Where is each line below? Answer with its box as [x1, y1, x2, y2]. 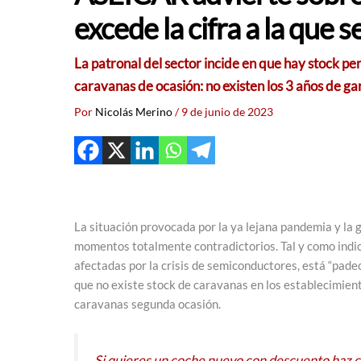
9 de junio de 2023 [181, 105, 273, 118]
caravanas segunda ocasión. [74, 297, 221, 311]
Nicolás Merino [95, 105, 175, 118]
